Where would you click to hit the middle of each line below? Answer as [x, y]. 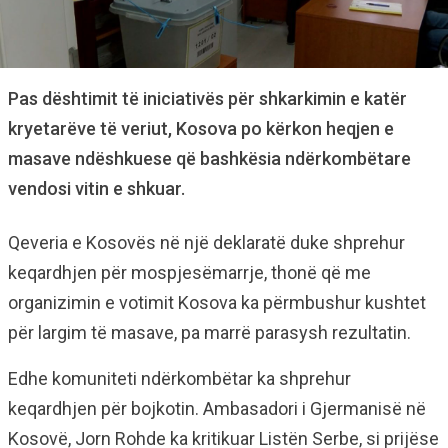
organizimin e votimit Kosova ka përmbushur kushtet [217, 302]
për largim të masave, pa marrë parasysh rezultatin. [209, 332]
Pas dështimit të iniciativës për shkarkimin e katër [207, 98]
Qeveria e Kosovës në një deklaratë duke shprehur [206, 242]
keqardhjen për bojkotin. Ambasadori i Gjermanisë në [217, 408]
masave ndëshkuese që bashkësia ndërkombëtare [209, 158]
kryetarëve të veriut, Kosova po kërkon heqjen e [201, 128]
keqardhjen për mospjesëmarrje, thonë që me [189, 272]
